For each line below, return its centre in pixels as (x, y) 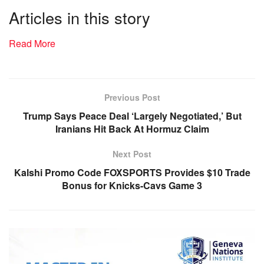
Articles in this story (80, 17)
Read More (32, 44)
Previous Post (132, 98)
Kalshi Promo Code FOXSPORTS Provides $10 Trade (132, 173)
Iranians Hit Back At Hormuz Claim (132, 129)
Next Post (132, 154)
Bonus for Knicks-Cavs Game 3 (132, 186)
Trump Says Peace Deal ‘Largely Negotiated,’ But (132, 116)
